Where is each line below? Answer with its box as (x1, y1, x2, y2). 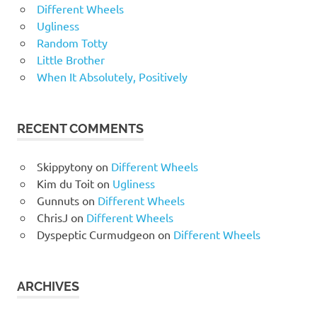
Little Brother (36, 52, 105, 67)
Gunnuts (36, 192, 79, 207)
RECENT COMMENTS (17, 120, 144, 136)
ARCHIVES (17, 278, 79, 294)
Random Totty (36, 35, 108, 50)
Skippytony (36, 158, 93, 173)
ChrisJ (36, 209, 68, 224)
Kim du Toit (36, 175, 94, 190)
